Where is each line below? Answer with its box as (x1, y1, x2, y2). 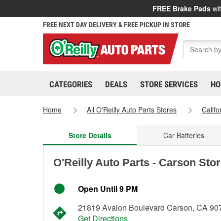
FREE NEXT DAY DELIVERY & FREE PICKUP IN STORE (43, 21, 190, 29)
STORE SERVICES (140, 79, 198, 89)
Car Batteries (163, 130, 204, 140)
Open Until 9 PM (78, 183, 138, 194)
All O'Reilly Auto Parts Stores (87, 105, 177, 114)
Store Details (68, 130, 111, 140)
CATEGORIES (49, 79, 92, 89)
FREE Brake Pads (152, 3, 211, 13)
